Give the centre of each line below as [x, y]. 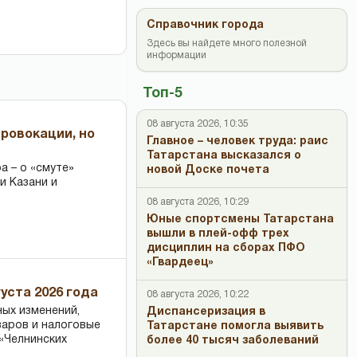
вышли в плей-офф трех [218, 234]
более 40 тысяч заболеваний [233, 341]
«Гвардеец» [180, 263]
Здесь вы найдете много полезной [227, 43]
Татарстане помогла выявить [235, 326]
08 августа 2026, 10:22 [198, 294]
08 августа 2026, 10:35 [198, 124]
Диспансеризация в [206, 312]
